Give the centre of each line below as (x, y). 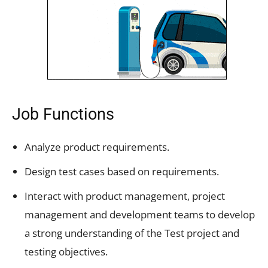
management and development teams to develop (140, 214)
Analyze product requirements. (97, 147)
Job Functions (63, 114)
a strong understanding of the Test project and (132, 233)
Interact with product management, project (125, 196)
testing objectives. (66, 251)
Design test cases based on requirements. (122, 171)
